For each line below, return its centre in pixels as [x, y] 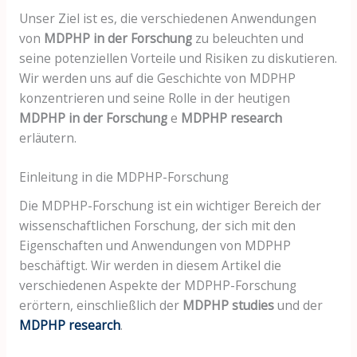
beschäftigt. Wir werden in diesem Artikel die [150, 266]
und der [298, 306]
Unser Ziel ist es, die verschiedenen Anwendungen [167, 18]
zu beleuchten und [247, 38]
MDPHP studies [228, 306]
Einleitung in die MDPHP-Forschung [124, 177]
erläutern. [47, 137]
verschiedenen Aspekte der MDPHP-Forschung [157, 286]
